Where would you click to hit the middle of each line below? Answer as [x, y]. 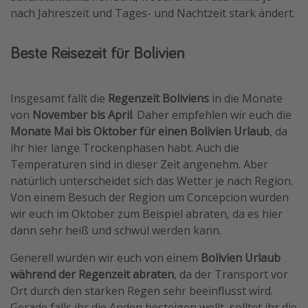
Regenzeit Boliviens [158, 98]
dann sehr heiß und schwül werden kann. [116, 230]
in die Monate [246, 98]
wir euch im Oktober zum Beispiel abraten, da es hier [146, 213]
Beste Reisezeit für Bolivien [97, 52]
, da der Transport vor [231, 274]
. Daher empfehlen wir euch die [212, 114]
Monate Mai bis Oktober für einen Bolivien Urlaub [140, 131]
